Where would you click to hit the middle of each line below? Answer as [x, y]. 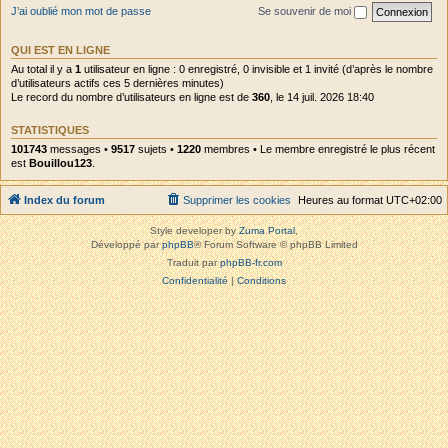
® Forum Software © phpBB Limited [275, 244]
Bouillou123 [60, 162]
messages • [79, 148]
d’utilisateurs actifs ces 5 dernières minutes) [117, 82]
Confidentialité [195, 280]
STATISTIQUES [50, 129]
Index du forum [64, 200]
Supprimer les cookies [237, 200]
